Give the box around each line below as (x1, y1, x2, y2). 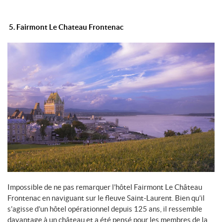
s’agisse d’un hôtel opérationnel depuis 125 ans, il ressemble (7, 204, 202, 213)
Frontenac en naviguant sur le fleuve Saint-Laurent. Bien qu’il (7, 193, 205, 202)
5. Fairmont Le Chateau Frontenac (7, 23, 123, 32)
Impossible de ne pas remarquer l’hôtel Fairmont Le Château (7, 182, 202, 191)
